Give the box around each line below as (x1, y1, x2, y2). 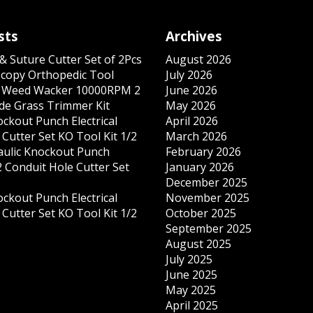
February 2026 (166, 144, 242, 160)
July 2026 (166, 67, 213, 83)
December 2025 (166, 175, 248, 191)
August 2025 (166, 236, 232, 252)
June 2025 (166, 267, 218, 283)
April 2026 (166, 113, 219, 129)
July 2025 (166, 252, 213, 268)
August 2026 (166, 52, 232, 68)
